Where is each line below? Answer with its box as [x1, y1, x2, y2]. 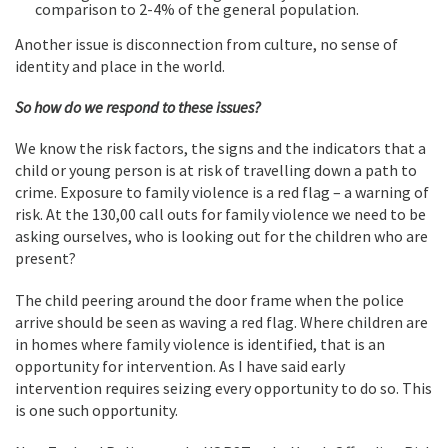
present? [15, 248, 76, 268]
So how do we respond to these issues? [15, 97, 261, 117]
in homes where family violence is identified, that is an [15, 334, 385, 354]
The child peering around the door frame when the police [15, 290, 404, 310]
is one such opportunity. [15, 400, 178, 420]
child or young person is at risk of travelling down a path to [15, 160, 417, 180]
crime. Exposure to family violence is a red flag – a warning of [15, 182, 429, 202]
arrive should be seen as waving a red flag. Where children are [15, 312, 428, 332]
